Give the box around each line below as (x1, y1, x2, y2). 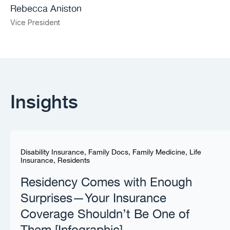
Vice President (10, 18, 60, 27)
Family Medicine (132, 147, 185, 159)
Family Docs (88, 147, 128, 159)
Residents (57, 155, 90, 167)
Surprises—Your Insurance (21, 189, 166, 209)
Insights (10, 87, 78, 114)
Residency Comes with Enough (21, 173, 192, 193)
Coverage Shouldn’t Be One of (21, 205, 189, 225)
